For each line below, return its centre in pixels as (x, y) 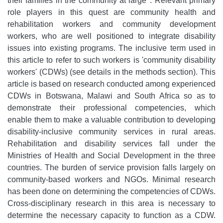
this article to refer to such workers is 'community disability (111, 60)
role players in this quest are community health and (111, 12)
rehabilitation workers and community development (111, 24)
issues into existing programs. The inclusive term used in (111, 48)
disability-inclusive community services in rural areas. (111, 132)
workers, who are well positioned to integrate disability (111, 36)
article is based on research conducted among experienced (111, 84)
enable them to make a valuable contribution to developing (111, 120)
